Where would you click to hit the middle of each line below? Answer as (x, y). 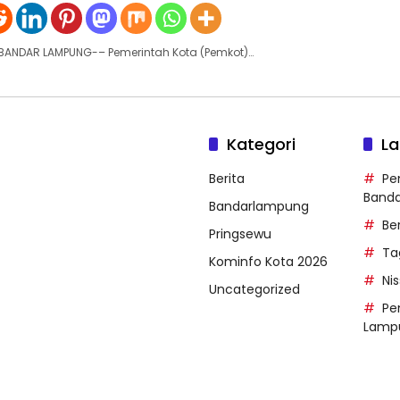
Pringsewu (240, 233)
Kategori (261, 144)
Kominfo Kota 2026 (268, 261)
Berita (227, 178)
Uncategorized (254, 289)
